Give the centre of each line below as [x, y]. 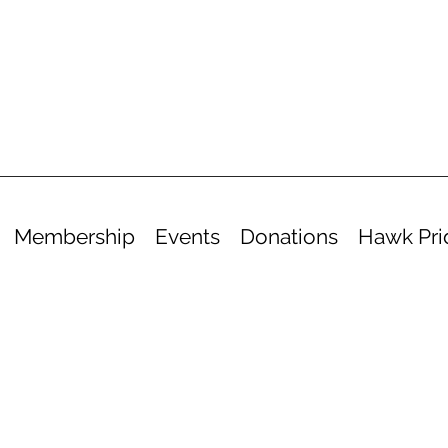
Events [187, 236]
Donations [288, 236]
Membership [74, 236]
